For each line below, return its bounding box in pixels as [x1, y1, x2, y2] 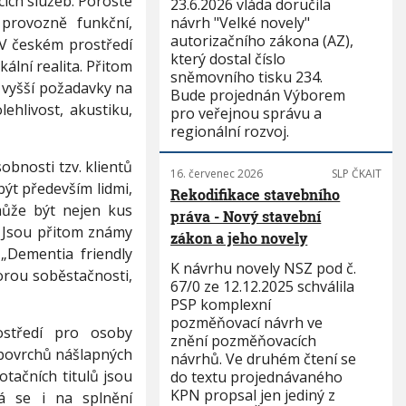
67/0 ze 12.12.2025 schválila [170, 276, 355, 296]
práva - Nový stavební [170, 207, 322, 226]
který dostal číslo [170, 49, 286, 69]
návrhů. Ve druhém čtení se [170, 349, 357, 369]
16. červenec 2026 [170, 166, 264, 181]
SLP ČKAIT [331, 166, 382, 181]
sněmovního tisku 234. [170, 67, 324, 87]
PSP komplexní [170, 295, 272, 314]
